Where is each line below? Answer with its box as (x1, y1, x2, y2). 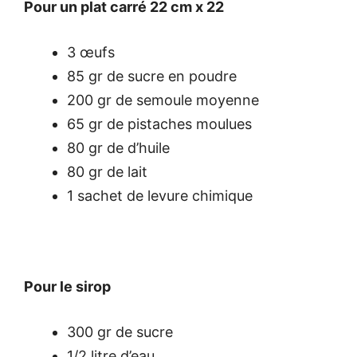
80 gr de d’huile (67, 139, 170, 157)
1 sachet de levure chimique (67, 187, 253, 205)
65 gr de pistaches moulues (67, 116, 252, 133)
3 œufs (67, 44, 115, 61)
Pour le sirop (24, 278, 111, 296)
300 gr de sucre (67, 324, 173, 341)
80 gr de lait (67, 163, 147, 181)
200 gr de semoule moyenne (67, 92, 259, 109)
